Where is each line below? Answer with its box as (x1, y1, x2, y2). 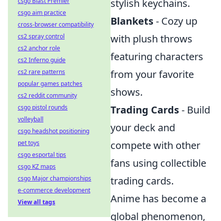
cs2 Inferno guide (18, 56, 66, 64)
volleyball (18, 115, 43, 123)
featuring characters (110, 50, 203, 64)
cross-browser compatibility (18, 20, 94, 29)
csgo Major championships (18, 174, 91, 183)
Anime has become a (110, 192, 206, 206)
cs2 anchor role (18, 44, 60, 52)
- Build (179, 103, 210, 117)
